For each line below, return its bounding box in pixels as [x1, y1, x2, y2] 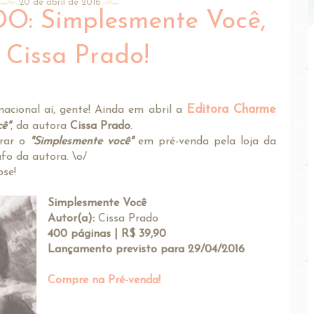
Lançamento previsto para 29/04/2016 [48, 243, 245, 255]
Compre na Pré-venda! [48, 274, 161, 286]
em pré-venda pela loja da [138, 135, 276, 147]
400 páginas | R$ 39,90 [48, 228, 166, 240]
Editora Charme [186, 102, 277, 116]
